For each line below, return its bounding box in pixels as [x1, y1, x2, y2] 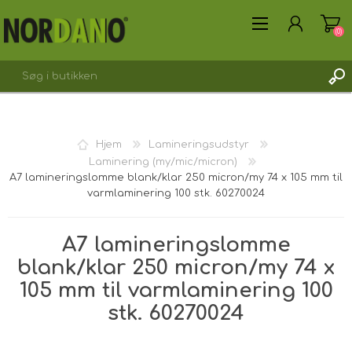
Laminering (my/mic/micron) [88, 156, 237, 167]
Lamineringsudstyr [148, 138, 249, 150]
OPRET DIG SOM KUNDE [34, 171, 152, 183]
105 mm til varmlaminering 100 [19, 278, 333, 302]
